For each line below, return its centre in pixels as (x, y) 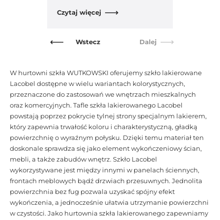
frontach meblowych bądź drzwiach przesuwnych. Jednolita (106, 181)
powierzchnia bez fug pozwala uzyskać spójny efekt (92, 192)
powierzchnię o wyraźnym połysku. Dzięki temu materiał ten (107, 137)
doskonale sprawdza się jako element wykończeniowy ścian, (106, 148)
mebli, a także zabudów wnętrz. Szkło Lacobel (83, 159)
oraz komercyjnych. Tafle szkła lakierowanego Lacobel (96, 105)
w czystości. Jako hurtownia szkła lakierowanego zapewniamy (109, 213)
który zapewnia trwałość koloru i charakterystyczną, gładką (104, 127)
